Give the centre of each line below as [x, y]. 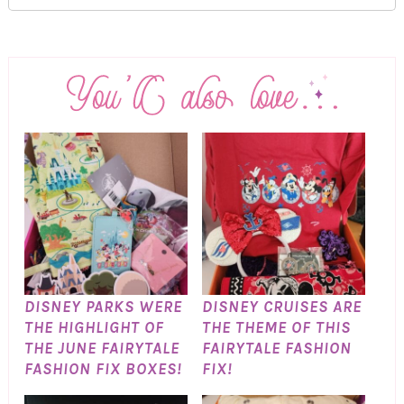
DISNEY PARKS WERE [103, 307]
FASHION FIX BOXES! [103, 369]
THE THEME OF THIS [276, 328]
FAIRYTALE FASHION [276, 349]
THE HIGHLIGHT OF [94, 328]
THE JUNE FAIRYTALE [101, 349]
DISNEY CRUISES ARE [281, 307]
